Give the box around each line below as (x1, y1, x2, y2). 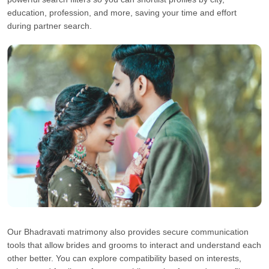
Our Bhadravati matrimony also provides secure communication (7, 227, 249, 237)
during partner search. (7, 21, 92, 31)
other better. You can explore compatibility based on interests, (7, 253, 241, 264)
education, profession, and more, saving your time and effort (7, 8, 237, 17)
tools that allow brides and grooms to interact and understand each (7, 240, 261, 250)
